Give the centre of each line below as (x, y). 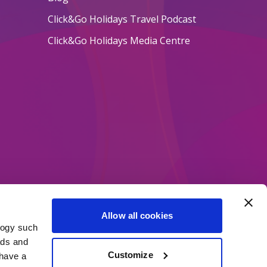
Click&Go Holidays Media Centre (119, 41)
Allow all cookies (137, 215)
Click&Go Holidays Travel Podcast (122, 19)
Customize (130, 254)
